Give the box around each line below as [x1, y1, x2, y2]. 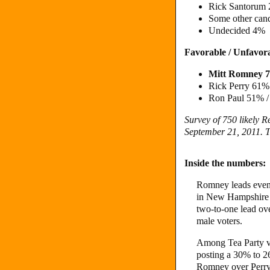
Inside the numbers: [184, 158, 266, 168]
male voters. [196, 216, 245, 226]
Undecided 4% [209, 25, 265, 36]
